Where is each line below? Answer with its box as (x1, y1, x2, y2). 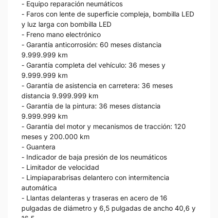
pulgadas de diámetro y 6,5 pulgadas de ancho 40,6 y (21, 203, 196, 212)
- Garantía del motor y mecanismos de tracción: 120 (21, 122, 186, 130)
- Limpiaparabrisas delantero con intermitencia (21, 173, 169, 182)
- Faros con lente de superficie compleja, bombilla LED (21, 9, 194, 18)
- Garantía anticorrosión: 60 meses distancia (21, 40, 162, 49)
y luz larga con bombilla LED (21, 19, 111, 28)
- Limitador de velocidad (21, 163, 99, 171)
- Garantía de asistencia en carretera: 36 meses (21, 81, 173, 90)
